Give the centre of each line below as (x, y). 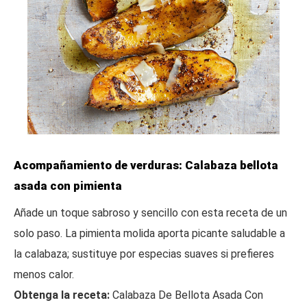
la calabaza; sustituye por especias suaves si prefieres (144, 254)
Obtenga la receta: (62, 295)
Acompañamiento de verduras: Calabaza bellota (146, 165)
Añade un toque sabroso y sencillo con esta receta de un (150, 212)
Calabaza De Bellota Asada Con (186, 295)
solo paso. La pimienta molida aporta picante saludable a (149, 233)
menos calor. (44, 274)
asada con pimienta (68, 185)
